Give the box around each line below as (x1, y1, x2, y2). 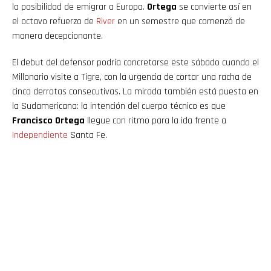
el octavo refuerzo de (12, 15, 96, 28)
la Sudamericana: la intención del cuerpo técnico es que (12, 99, 226, 113)
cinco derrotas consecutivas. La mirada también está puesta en (12, 85, 258, 98)
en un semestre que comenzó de (115, 15, 245, 28)
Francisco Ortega (12, 114, 85, 127)
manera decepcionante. (12, 29, 103, 42)
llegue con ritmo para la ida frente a (85, 114, 226, 127)
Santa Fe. (68, 128, 107, 142)
